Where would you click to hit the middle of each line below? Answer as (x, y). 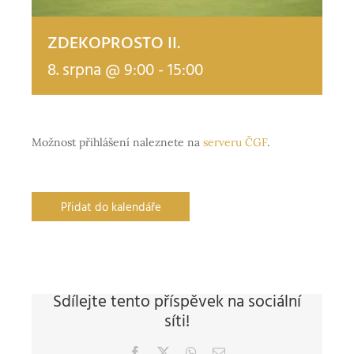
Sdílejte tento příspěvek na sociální (177, 304)
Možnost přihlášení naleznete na (117, 142)
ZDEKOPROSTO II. (114, 45)
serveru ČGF (235, 142)
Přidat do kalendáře (111, 208)
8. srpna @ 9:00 (101, 72)
